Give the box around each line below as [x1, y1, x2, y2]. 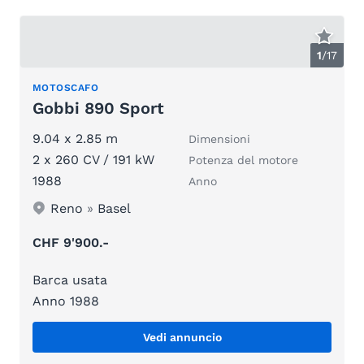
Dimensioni [188, 132, 250, 145]
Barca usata [32, 272, 107, 288]
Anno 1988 [32, 293, 99, 309]
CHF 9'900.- [32, 235, 109, 250]
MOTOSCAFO [32, 82, 99, 93]
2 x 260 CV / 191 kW [32, 152, 154, 167]
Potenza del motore [188, 154, 298, 167]
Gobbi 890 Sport [32, 98, 164, 118]
